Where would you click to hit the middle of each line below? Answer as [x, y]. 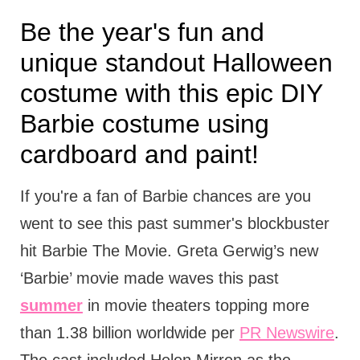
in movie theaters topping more [196, 305]
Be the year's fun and [142, 32]
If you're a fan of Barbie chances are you [165, 196]
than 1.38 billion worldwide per [129, 332]
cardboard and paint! [143, 154]
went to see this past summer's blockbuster [174, 223]
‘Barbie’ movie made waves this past [149, 278]
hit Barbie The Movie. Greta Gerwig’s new [169, 250]
